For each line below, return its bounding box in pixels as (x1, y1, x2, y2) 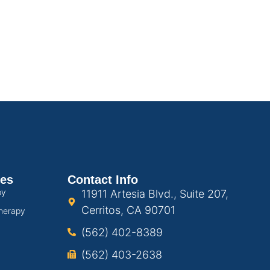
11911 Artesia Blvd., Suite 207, (81, 187, 228, 200)
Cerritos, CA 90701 (81, 203, 175, 216)
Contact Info (67, 172, 139, 186)
